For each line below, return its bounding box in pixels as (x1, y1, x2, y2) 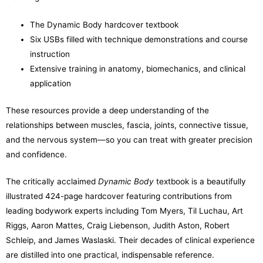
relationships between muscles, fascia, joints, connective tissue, (6, 120, 248, 130)
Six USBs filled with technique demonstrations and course (30, 35, 248, 44)
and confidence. (6, 149, 67, 159)
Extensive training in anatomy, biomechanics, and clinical (30, 64, 246, 73)
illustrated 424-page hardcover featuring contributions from (6, 191, 232, 201)
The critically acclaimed (6, 177, 98, 187)
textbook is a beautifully (154, 177, 246, 187)
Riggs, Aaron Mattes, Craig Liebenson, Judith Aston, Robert (6, 221, 230, 231)
